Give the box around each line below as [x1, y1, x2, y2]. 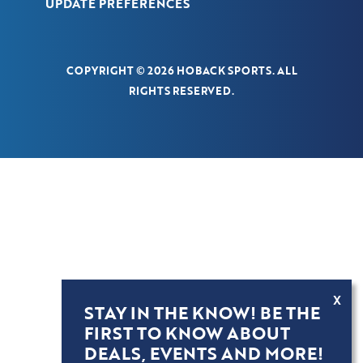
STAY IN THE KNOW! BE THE [83, 300, 320, 325]
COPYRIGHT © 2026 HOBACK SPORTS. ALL [66, 62, 297, 78]
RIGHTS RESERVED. [129, 83, 234, 98]
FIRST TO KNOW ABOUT [83, 320, 290, 345]
